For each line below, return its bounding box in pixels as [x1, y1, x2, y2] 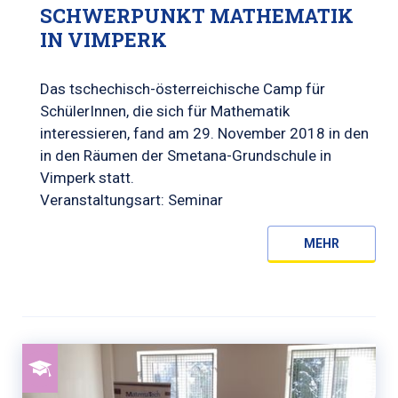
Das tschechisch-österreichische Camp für [40, 80, 325, 98]
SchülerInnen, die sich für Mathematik [40, 102, 290, 120]
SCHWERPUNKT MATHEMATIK [40, 3, 354, 28]
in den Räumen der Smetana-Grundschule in [40, 147, 331, 164]
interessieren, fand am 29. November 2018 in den [40, 124, 369, 142]
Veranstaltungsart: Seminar [40, 191, 223, 209]
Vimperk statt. [40, 169, 134, 187]
